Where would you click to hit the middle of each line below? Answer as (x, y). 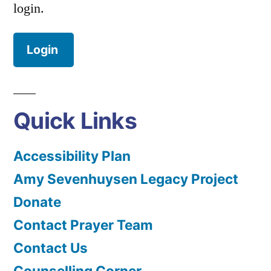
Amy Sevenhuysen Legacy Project (126, 179)
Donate (37, 202)
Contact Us (51, 248)
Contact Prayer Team (83, 225)
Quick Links (75, 121)
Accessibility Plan (72, 156)
